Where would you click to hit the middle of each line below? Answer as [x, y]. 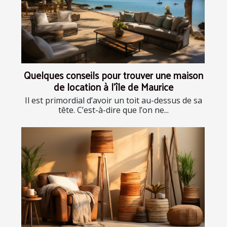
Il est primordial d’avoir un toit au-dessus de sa [113, 100]
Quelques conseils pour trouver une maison [113, 75]
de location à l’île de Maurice [113, 86]
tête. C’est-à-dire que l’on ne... [113, 110]
